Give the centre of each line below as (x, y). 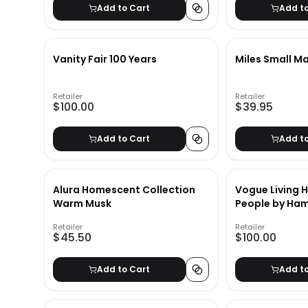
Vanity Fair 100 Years (105, 59)
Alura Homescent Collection (124, 190)
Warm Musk (82, 204)
